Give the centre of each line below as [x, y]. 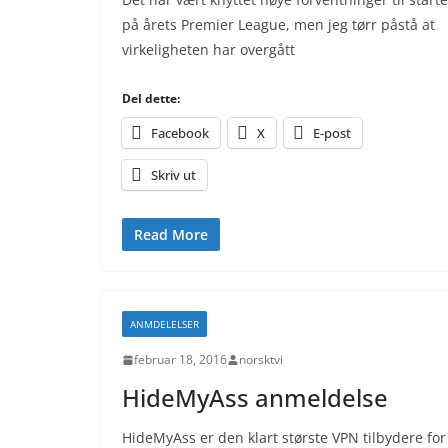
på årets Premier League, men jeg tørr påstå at [278, 24]
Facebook [180, 133]
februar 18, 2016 [180, 359]
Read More [171, 234]
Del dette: [151, 98]
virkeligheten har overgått [208, 49]
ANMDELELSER [164, 324]
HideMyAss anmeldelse [255, 397]
